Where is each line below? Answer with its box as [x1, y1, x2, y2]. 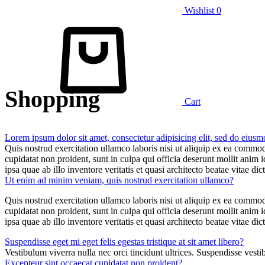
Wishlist [185, 5, 214, 15]
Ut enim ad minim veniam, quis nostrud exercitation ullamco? [5, 174, 234, 185]
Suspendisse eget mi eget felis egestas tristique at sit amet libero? [5, 236, 244, 247]
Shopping [5, 85, 100, 112]
